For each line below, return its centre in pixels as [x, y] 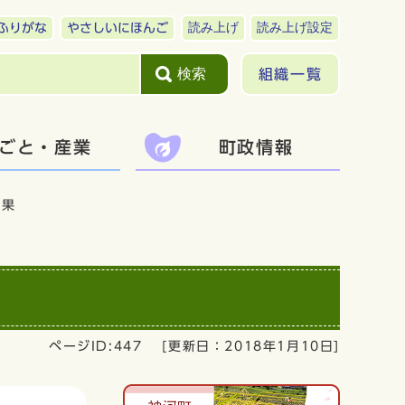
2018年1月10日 [279, 347]
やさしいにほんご [118, 28]
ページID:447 [95, 347]
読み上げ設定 [295, 28]
